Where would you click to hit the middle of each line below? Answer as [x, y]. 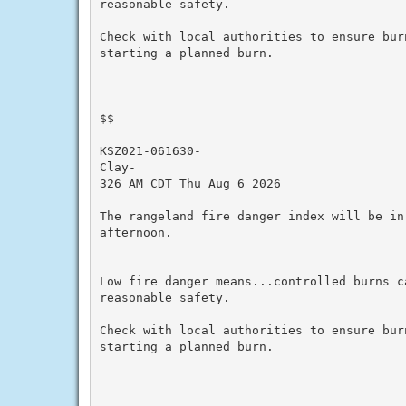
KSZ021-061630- [150, 150]
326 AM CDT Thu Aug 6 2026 [190, 183]
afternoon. [135, 232]
